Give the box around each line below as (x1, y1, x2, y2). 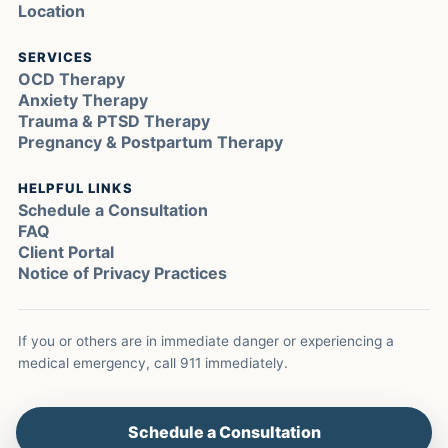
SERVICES (17, 48, 94, 65)
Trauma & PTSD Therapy (17, 111, 210, 132)
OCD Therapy (17, 69, 125, 90)
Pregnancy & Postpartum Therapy (17, 132, 283, 153)
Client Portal (17, 242, 114, 263)
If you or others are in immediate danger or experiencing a (17, 333, 394, 350)
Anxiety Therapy (17, 90, 148, 111)
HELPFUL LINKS (17, 180, 133, 196)
